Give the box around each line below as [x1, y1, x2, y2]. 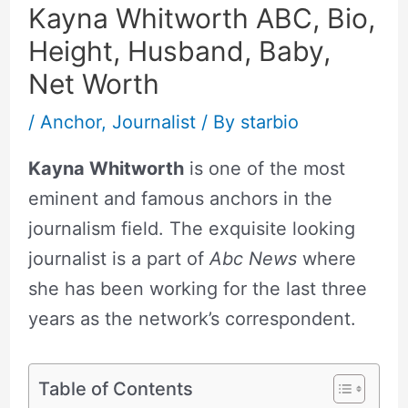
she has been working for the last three [27, 277, 367, 300]
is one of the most [183, 157, 345, 179]
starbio [240, 110, 299, 133]
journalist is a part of [27, 247, 209, 270]
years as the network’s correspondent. [27, 307, 356, 330]
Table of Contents [37, 377, 193, 400]
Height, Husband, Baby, [27, 34, 331, 67]
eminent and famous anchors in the [27, 187, 332, 209]
